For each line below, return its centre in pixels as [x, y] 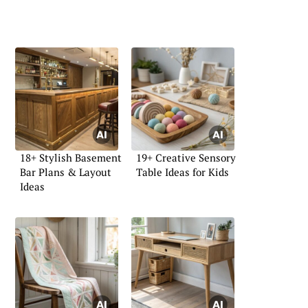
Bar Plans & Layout [66, 172]
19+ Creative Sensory [186, 157]
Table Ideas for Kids [183, 172]
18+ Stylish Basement [71, 157]
